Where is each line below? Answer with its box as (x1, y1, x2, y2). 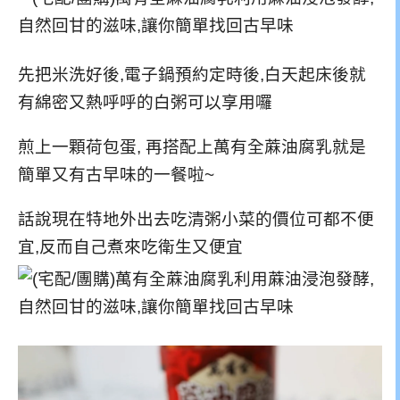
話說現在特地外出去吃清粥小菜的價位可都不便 (18, 209, 374, 229)
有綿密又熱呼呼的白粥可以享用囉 (18, 93, 272, 112)
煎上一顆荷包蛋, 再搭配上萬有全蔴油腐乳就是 (18, 137, 366, 156)
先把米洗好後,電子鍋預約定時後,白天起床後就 (18, 65, 366, 85)
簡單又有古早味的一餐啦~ (18, 164, 214, 184)
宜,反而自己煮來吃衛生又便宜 (18, 237, 243, 256)
